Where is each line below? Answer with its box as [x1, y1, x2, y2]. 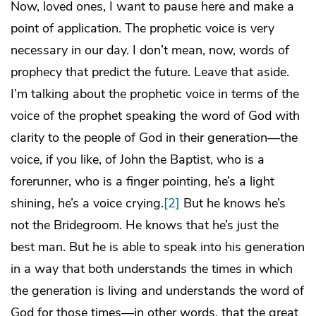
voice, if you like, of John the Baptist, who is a [11, 150, 265, 168]
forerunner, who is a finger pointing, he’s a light [11, 172, 274, 190]
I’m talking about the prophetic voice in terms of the [11, 85, 299, 102]
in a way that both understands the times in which [11, 260, 293, 277]
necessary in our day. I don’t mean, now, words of [11, 41, 289, 59]
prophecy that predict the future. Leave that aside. [11, 63, 289, 80]
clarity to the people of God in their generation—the [11, 128, 298, 146]
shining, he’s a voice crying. [11, 194, 164, 212]
